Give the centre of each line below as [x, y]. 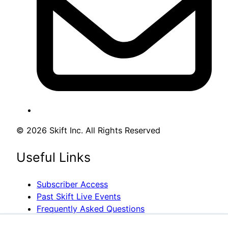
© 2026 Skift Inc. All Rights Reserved [89, 130]
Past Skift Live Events [79, 196]
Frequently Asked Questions [91, 208]
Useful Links [54, 157]
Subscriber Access [73, 184]
